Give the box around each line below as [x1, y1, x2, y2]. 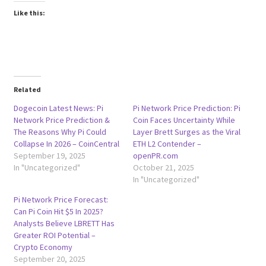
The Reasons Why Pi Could [13, 126, 106, 137]
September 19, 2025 [13, 150, 85, 161]
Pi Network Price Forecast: [13, 194, 108, 205]
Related [13, 84, 41, 94]
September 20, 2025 [13, 253, 85, 264]
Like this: [13, 8, 45, 17]
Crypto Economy [13, 241, 72, 252]
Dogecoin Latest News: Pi [13, 102, 103, 113]
